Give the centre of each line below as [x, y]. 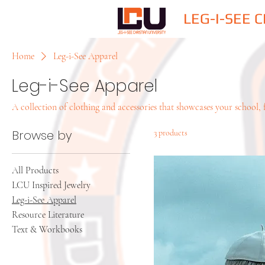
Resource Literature [48, 215]
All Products [35, 170]
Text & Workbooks [47, 230]
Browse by [42, 135]
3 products [171, 133]
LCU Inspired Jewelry [51, 185]
